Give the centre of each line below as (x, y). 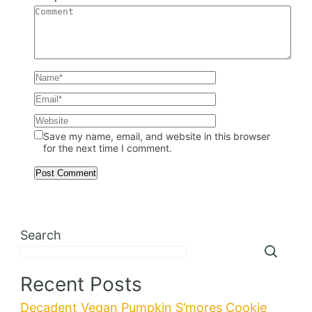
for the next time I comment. (108, 148)
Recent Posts (81, 284)
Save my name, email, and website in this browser (157, 136)
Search (41, 235)
